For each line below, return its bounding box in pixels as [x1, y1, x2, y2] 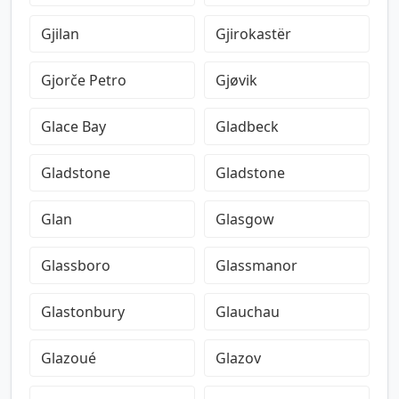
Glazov [216, 348, 261, 368]
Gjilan [41, 24, 79, 44]
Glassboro [41, 256, 110, 275]
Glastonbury [41, 302, 125, 322]
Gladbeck [216, 117, 279, 136]
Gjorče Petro [41, 70, 126, 90]
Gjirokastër [216, 24, 291, 44]
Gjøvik [216, 70, 257, 90]
